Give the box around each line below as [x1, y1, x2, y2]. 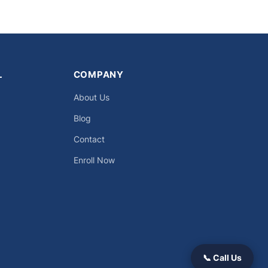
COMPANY [73, 69, 124, 81]
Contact [73, 134, 105, 145]
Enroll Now [73, 155, 115, 166]
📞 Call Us [203, 252, 242, 263]
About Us [73, 92, 109, 103]
